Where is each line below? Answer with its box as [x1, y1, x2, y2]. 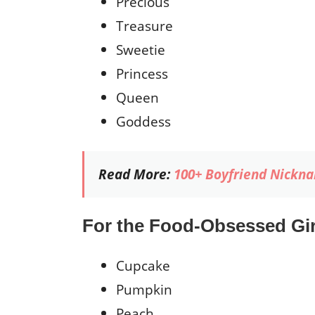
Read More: [98, 164, 174, 184]
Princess [116, 63, 168, 83]
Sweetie [116, 39, 165, 59]
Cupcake [116, 256, 170, 276]
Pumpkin [116, 280, 172, 300]
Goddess [116, 111, 171, 131]
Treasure [116, 15, 173, 35]
